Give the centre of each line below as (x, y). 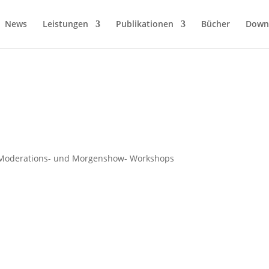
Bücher (215, 24)
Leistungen (65, 24)
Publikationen (144, 24)
